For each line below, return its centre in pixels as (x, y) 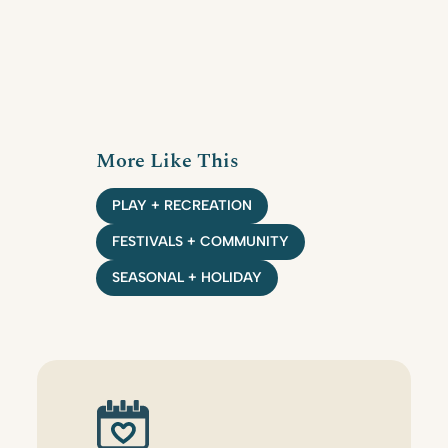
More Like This (168, 160)
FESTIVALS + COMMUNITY (201, 241)
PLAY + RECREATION (182, 205)
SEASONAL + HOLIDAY (187, 277)
